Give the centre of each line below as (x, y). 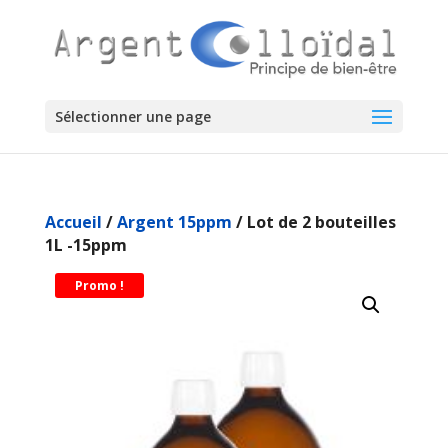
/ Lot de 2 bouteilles (313, 222)
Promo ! (99, 285)
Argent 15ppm (174, 222)
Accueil (73, 222)
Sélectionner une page (132, 116)
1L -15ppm (85, 245)
